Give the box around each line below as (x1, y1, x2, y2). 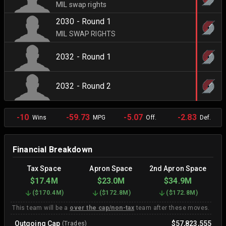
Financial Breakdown (13, 145, 92, 154)
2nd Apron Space (149, 164, 207, 173)
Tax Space (27, 164, 61, 173)
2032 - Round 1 (56, 51, 111, 62)
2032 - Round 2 (56, 81, 111, 91)
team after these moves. (134, 204, 210, 211)
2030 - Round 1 (56, 16, 111, 26)
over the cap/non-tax (70, 204, 135, 211)
